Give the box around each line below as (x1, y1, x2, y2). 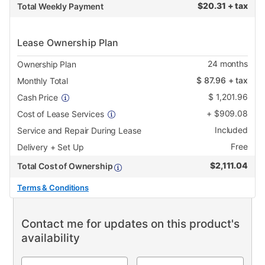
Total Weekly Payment (17, 1, 104, 12)
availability (21, 231, 80, 245)
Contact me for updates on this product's (21, 217, 240, 231)
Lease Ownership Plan (17, 37, 119, 49)
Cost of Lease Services (17, 109, 104, 119)
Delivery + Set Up (17, 142, 84, 153)
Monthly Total (17, 76, 69, 86)
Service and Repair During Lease (17, 125, 141, 136)
